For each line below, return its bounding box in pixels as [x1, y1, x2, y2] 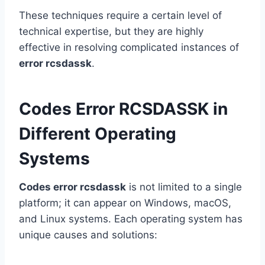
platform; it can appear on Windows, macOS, [19, 197, 231, 209]
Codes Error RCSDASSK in [19, 99, 228, 119]
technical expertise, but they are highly [19, 25, 203, 38]
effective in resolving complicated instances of [19, 41, 239, 54]
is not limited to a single [126, 181, 242, 193]
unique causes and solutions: [19, 229, 157, 241]
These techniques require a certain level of [19, 9, 222, 22]
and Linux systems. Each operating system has [19, 213, 243, 225]
